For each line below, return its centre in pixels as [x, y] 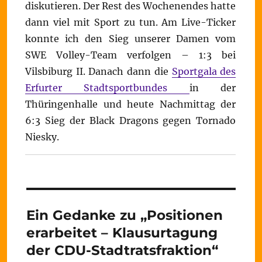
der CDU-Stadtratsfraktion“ [122, 250]
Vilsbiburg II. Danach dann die [99, 71]
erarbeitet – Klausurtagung [122, 233]
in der [213, 88]
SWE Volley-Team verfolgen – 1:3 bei [131, 55]
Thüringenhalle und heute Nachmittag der [131, 104]
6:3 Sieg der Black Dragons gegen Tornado [131, 120]
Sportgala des [204, 71]
